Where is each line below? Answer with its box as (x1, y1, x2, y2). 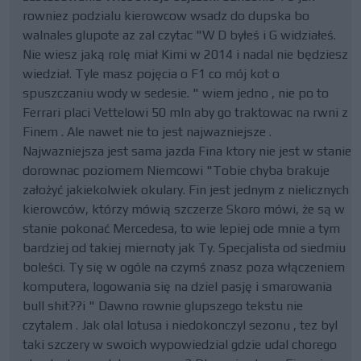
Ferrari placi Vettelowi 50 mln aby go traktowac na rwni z (23, 105, 348, 120)
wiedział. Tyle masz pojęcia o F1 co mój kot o (23, 66, 280, 81)
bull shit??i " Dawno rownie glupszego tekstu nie (23, 298, 303, 313)
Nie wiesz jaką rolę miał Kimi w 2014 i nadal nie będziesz (23, 47, 348, 62)
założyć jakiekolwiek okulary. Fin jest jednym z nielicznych (23, 182, 349, 197)
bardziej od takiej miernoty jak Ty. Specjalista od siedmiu (23, 240, 346, 255)
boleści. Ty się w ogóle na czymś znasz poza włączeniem (23, 259, 345, 275)
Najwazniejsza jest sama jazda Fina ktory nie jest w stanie (23, 143, 351, 159)
